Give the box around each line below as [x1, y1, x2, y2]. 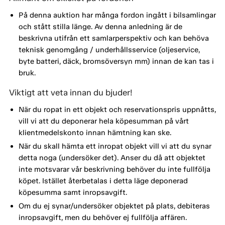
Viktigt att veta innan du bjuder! [9, 87, 132, 98]
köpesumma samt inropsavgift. [18, 187, 127, 197]
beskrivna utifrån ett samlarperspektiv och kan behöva [18, 33, 209, 43]
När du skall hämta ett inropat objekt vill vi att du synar [18, 141, 211, 151]
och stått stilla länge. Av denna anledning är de [18, 22, 182, 31]
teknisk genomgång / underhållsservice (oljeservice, [18, 45, 200, 54]
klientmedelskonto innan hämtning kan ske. [18, 128, 171, 137]
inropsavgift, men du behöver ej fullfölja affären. [18, 212, 187, 222]
